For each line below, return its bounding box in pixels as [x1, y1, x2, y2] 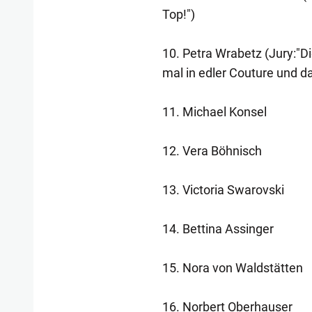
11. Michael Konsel [162, 104, 267, 119]
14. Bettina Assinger [162, 221, 274, 236]
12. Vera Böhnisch [162, 143, 262, 158]
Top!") [162, 7, 195, 22]
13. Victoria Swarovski [162, 182, 284, 197]
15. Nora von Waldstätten [162, 260, 303, 275]
